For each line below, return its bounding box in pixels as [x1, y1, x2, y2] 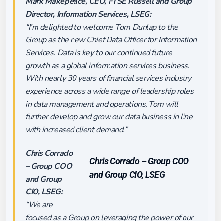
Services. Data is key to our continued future [25, 47, 172, 58]
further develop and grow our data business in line [25, 111, 193, 122]
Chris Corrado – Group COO [89, 155, 189, 166]
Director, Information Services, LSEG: [25, 9, 151, 20]
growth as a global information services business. [25, 60, 189, 71]
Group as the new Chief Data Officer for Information [25, 35, 197, 45]
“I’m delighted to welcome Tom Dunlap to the [25, 22, 178, 33]
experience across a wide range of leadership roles [25, 86, 194, 97]
